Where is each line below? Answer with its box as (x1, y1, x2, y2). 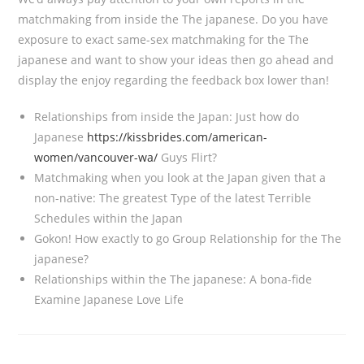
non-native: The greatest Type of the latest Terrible (34, 190, 312, 206)
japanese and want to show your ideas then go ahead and (18, 52, 335, 67)
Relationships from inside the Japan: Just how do (34, 109, 300, 124)
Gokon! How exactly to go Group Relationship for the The (34, 231, 342, 246)
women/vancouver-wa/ (34, 149, 158, 165)
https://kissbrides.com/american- (87, 129, 268, 145)
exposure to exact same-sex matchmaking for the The (18, 32, 310, 47)
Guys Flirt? (158, 149, 218, 165)
